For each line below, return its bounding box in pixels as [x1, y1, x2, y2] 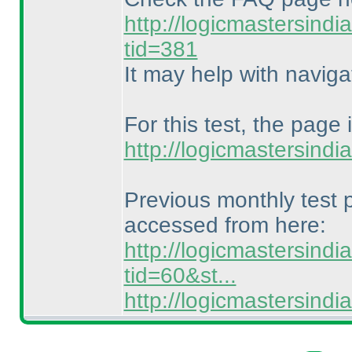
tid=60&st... [123, 263, 236, 288]
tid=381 [123, 37, 198, 61]
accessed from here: [123, 213, 326, 237]
